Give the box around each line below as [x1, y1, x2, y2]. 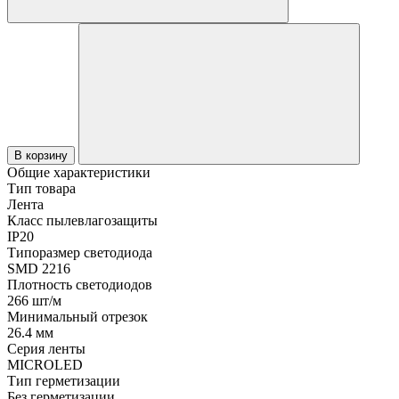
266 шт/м [7, 292, 61, 308]
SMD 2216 [7, 260, 70, 276]
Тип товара [7, 180, 76, 196]
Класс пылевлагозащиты [7, 212, 158, 228]
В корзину [14, 148, 68, 162]
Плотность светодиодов [7, 276, 152, 292]
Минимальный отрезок [7, 308, 148, 324]
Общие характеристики [7, 164, 151, 180]
